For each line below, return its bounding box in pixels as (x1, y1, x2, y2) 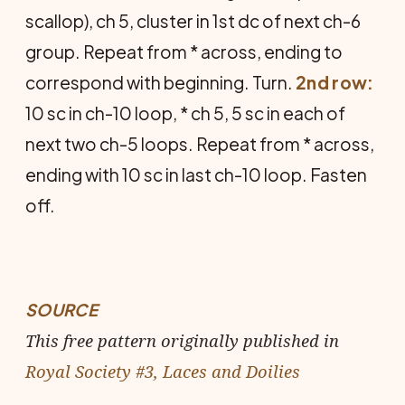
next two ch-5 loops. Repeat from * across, (25, 133, 374, 155)
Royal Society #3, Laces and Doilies (25, 360, 300, 382)
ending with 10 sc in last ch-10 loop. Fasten (25, 164, 367, 185)
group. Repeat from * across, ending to (25, 41, 343, 62)
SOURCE (25, 299, 98, 320)
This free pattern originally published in (25, 329, 339, 352)
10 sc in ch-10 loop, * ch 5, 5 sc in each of (25, 102, 345, 124)
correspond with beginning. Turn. (25, 71, 296, 93)
